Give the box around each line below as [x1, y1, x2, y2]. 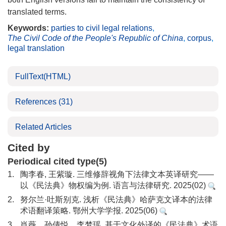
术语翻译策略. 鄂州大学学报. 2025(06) [20, 206, 159, 215]
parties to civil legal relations [51, 24, 152, 32]
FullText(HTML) [15, 72, 71, 81]
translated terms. [8, 8, 67, 16]
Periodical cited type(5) [8, 156, 107, 166]
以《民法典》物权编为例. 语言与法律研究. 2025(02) [20, 181, 208, 190]
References [15, 97, 59, 106]
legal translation [8, 44, 65, 52]
